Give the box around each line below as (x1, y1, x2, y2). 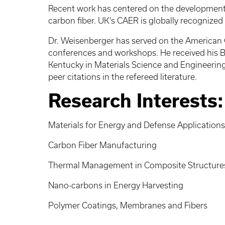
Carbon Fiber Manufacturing (48, 140, 157, 150)
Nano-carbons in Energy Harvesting (48, 180, 183, 190)
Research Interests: (48, 90, 223, 111)
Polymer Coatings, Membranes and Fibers (48, 200, 207, 210)
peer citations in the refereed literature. (48, 72, 197, 81)
